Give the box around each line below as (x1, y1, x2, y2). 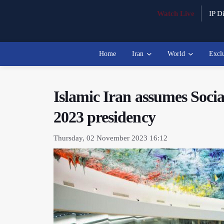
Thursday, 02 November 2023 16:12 (53, 134, 167, 142)
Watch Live (156, 9, 194, 17)
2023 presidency (53, 108, 155, 126)
